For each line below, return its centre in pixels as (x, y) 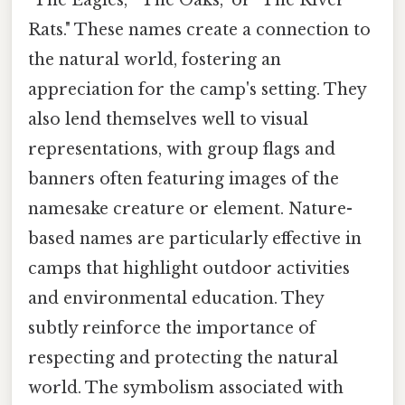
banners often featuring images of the (184, 179)
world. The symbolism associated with (186, 388)
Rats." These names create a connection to (199, 30)
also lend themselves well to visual (168, 120)
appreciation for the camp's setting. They (197, 90)
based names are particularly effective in (195, 239)
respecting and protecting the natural (183, 358)
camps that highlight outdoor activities (189, 269)
